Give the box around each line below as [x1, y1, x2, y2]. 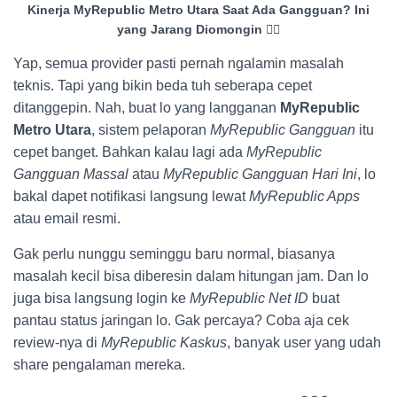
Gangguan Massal [13, 167, 128, 183]
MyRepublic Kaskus [101, 335, 227, 351]
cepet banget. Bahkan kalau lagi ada [13, 144, 246, 160]
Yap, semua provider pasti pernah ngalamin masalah [13, 56, 344, 72]
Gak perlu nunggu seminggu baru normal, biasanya [13, 246, 335, 262]
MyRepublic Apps [249, 189, 360, 205]
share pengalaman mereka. [13, 357, 185, 373]
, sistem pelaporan [91, 122, 210, 138]
